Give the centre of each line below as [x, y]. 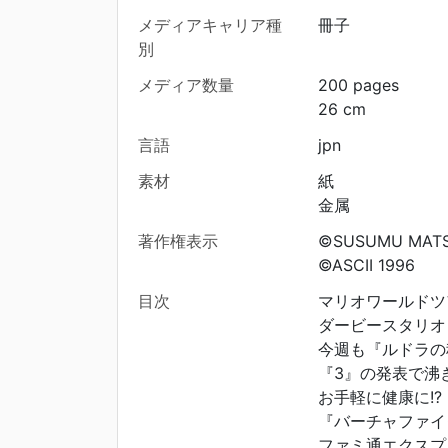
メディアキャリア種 [210, 25]
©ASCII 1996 [366, 265]
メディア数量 [186, 85]
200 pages [358, 85]
